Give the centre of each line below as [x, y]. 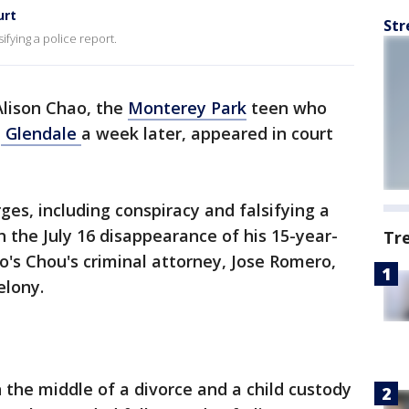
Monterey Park [187, 108]
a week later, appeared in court [207, 133]
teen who [287, 108]
